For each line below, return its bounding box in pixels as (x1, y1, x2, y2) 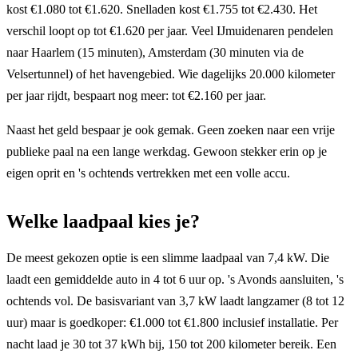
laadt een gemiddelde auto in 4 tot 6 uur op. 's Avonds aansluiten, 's (6, 272, 344, 286)
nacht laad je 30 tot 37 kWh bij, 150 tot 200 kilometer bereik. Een (6, 336, 336, 351)
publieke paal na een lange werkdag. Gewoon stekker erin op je (6, 144, 327, 158)
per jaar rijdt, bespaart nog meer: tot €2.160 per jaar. (6, 88, 266, 102)
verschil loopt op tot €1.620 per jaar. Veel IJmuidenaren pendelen (6, 23, 333, 38)
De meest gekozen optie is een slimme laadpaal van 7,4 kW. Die (6, 250, 329, 265)
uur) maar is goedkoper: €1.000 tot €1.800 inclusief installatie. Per (6, 315, 338, 329)
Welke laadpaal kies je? (6, 210, 200, 232)
